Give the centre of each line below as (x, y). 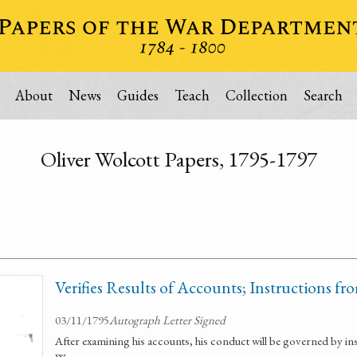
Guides (137, 95)
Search (323, 95)
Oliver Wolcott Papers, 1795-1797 (178, 159)
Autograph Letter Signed (167, 320)
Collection (256, 95)
